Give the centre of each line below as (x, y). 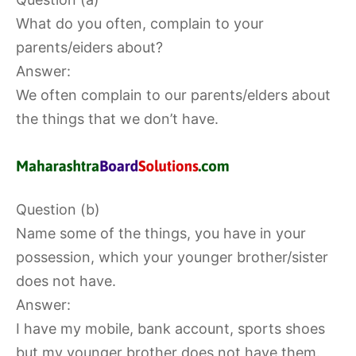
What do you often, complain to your (140, 23)
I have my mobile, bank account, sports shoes (170, 329)
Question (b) (58, 209)
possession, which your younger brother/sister (172, 257)
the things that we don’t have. (117, 119)
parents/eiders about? (89, 47)
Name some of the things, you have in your (161, 233)
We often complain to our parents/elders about (173, 95)
